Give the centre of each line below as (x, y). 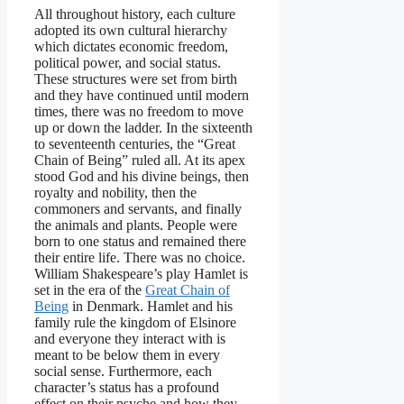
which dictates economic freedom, (131, 46)
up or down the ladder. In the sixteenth (143, 127)
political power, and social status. (128, 62)
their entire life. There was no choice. (140, 257)
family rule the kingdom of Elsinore (135, 322)
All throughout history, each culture (135, 14)
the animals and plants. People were (136, 225)
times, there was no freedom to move (139, 111)
